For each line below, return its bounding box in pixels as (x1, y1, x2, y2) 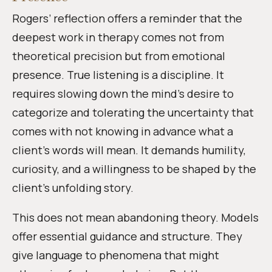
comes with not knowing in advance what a (12, 124, 233, 138)
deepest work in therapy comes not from (12, 30, 224, 44)
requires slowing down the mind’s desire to (12, 86, 234, 101)
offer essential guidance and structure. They (12, 229, 242, 243)
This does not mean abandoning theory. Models (12, 210, 259, 225)
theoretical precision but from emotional (12, 49, 225, 63)
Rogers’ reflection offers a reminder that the (12, 11, 242, 25)
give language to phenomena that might (12, 248, 219, 262)
